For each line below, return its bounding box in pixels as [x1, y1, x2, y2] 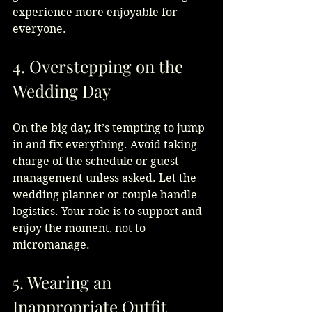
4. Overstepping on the [13, 55, 187, 78]
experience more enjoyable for [13, 6, 180, 19]
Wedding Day [13, 79, 111, 102]
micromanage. [13, 238, 90, 252]
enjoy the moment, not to [13, 221, 148, 235]
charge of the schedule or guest [13, 155, 182, 169]
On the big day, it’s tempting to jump [13, 121, 208, 135]
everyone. [13, 22, 66, 36]
